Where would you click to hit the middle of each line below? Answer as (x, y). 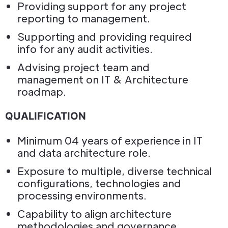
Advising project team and (83, 67)
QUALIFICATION (46, 116)
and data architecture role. (84, 153)
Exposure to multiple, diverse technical (115, 171)
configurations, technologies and (99, 183)
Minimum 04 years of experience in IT (110, 140)
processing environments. (82, 195)
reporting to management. (84, 18)
